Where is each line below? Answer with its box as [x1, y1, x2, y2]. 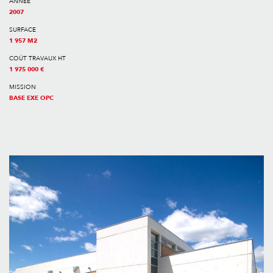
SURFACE [9, 26, 36, 34]
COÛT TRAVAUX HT [9, 54, 66, 63]
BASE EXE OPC [9, 94, 54, 102]
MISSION [9, 83, 36, 91]
